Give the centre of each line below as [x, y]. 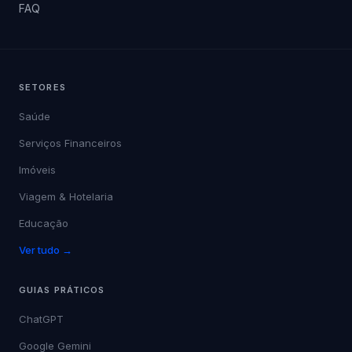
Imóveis [37, 169]
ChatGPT [41, 319]
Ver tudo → [46, 249]
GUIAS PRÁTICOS [62, 290]
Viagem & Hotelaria [66, 196]
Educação [44, 223]
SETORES [42, 87]
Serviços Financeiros [70, 143]
